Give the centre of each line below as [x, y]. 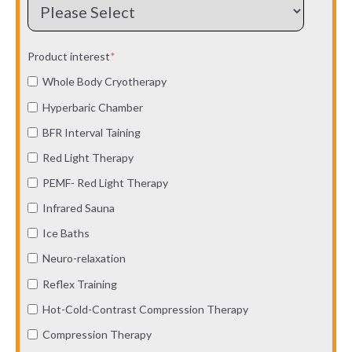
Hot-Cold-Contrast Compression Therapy [145, 309]
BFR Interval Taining [91, 132]
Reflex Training [79, 284]
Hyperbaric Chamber [92, 107]
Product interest [69, 57]
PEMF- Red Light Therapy [105, 182]
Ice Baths [66, 233]
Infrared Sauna [78, 208]
